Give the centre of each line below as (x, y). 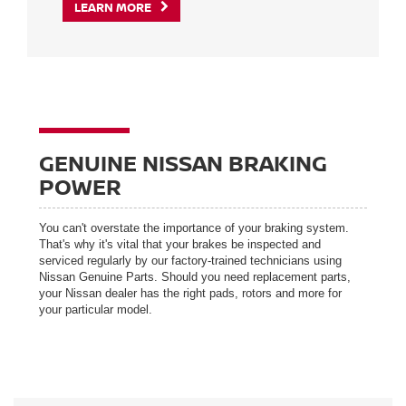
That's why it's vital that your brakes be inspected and (180, 245)
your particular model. (96, 310)
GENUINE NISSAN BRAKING (183, 163)
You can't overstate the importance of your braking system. (194, 228)
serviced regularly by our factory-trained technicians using (190, 261)
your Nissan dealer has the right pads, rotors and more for (190, 294)
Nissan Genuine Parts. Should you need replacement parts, (195, 277)
